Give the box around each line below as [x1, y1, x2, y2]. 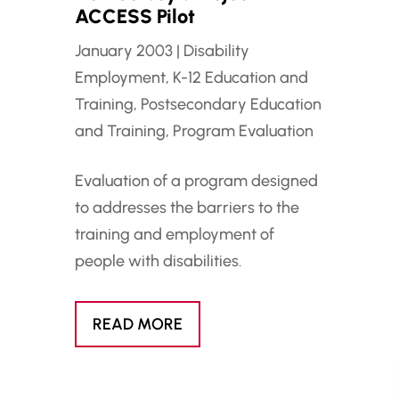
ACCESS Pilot [74, 4, 195, 29]
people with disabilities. [74, 251, 241, 272]
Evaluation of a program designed [74, 171, 318, 191]
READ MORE [92, 314, 183, 335]
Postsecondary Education [140, 94, 322, 115]
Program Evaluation [172, 121, 313, 142]
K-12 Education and [172, 68, 308, 88]
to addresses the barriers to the [74, 198, 299, 218]
